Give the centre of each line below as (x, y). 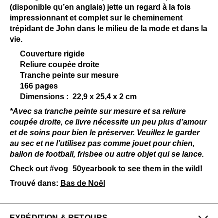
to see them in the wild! (159, 169)
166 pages (39, 86)
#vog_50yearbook (83, 169)
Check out (30, 169)
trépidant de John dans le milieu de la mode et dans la (109, 28)
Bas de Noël (83, 183)
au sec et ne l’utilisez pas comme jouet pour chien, (102, 143)
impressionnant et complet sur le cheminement (96, 18)
